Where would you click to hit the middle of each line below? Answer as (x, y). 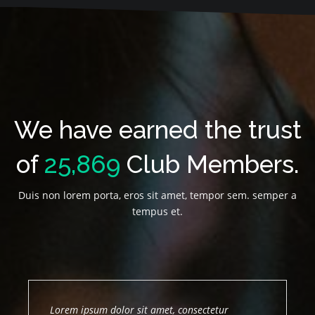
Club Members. (210, 164)
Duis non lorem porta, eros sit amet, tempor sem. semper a (157, 195)
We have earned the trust (157, 130)
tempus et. (157, 211)
